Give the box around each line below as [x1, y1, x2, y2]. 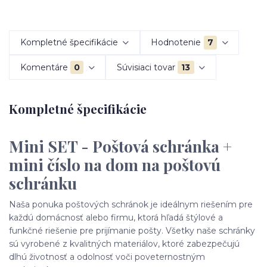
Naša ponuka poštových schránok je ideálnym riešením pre [9, 198, 253, 210]
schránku [9, 173, 77, 194]
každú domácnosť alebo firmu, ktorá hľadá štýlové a [9, 212, 223, 223]
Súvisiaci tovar [116, 61, 175, 73]
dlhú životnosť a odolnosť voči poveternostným [9, 251, 205, 262]
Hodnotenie [151, 37, 201, 48]
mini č [9, 154, 55, 176]
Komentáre [20, 61, 68, 73]
